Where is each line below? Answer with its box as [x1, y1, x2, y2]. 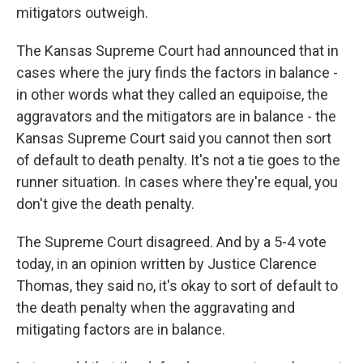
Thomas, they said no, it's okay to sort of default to [16, 277, 338, 294]
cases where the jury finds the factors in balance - [16, 64, 338, 81]
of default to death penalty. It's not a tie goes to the [16, 152, 340, 169]
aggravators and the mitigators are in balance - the [16, 108, 336, 125]
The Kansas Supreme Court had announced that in [16, 42, 339, 59]
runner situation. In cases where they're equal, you [16, 173, 338, 190]
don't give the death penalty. [16, 195, 194, 212]
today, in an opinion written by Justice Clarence [16, 255, 317, 272]
